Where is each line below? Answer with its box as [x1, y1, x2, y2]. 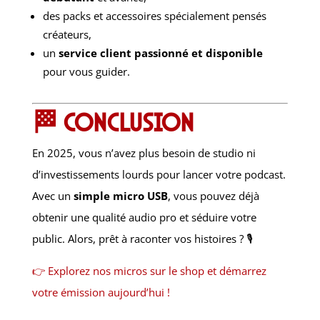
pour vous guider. [42, 64, 130, 79]
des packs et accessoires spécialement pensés [42, 9, 266, 24]
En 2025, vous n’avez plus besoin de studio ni [31, 146, 256, 161]
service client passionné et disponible [58, 46, 263, 61]
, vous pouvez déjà [167, 189, 259, 204]
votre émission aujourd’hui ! [31, 285, 170, 300]
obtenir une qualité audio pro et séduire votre [31, 210, 256, 225]
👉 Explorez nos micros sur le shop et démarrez [31, 264, 266, 279]
